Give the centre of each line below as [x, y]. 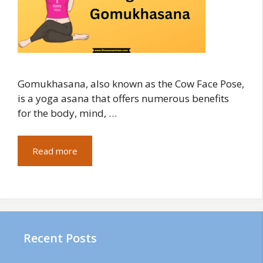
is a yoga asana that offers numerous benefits [123, 99]
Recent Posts [60, 238]
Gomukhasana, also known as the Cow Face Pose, [131, 84]
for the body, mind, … [67, 113]
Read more [55, 151]
